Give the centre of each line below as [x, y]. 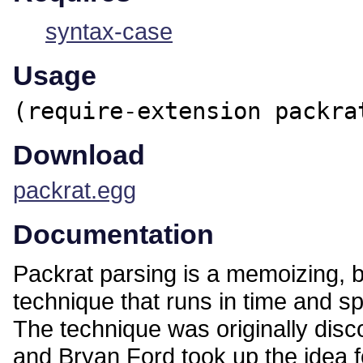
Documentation [113, 235]
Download [79, 155]
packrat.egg [75, 190]
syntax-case [109, 32]
